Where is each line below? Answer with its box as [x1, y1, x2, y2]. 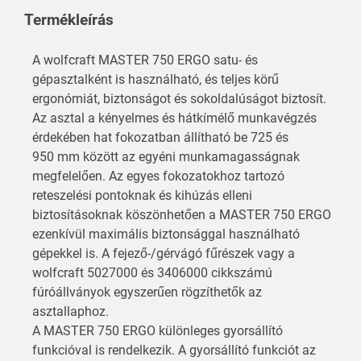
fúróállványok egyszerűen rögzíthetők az [32, 284, 262, 300]
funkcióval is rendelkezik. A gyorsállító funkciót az [32, 342, 316, 358]
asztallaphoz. [32, 303, 112, 319]
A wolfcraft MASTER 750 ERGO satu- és [32, 52, 258, 68]
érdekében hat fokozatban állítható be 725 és [32, 129, 288, 145]
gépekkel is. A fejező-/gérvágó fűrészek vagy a [32, 245, 295, 261]
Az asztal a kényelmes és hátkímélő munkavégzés [32, 110, 317, 126]
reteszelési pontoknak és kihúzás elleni [32, 187, 252, 203]
